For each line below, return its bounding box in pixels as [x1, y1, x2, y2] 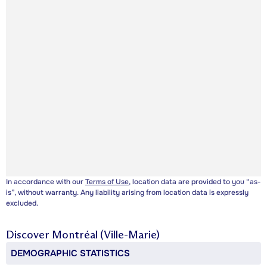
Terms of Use [85, 177, 129, 187]
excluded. [6, 198, 38, 209]
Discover [6, 228, 52, 242]
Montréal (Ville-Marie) [52, 228, 160, 242]
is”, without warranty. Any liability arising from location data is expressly [6, 188, 249, 198]
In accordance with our [6, 177, 85, 187]
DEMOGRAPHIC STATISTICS [11, 247, 130, 260]
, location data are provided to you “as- [129, 177, 261, 187]
